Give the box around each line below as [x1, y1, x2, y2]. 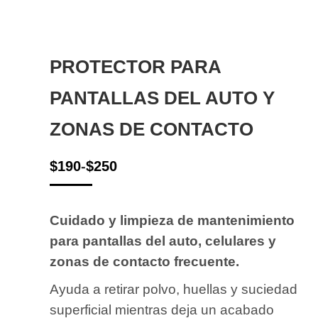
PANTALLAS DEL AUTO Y [50, 87, 275, 109]
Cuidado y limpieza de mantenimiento [50, 213, 295, 228]
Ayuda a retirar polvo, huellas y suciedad [50, 282, 297, 297]
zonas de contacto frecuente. [50, 254, 239, 269]
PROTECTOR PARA [50, 56, 221, 77]
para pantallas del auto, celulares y [50, 234, 276, 248]
